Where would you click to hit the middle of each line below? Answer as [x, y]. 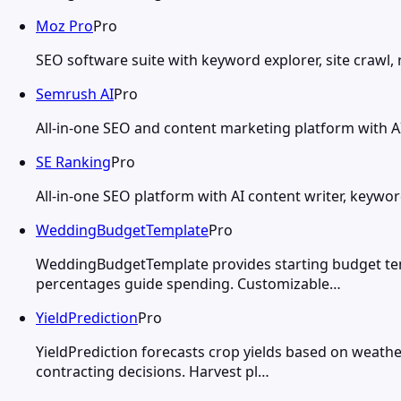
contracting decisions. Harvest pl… [153, 371]
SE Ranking [73, 162]
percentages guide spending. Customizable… [188, 283]
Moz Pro [64, 26]
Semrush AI [75, 94]
